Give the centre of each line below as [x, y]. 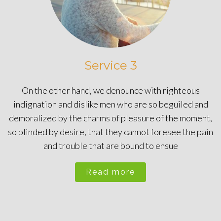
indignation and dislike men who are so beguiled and [110, 104]
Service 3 [110, 65]
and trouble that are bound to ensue [110, 145]
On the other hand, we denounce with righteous [110, 90]
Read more [110, 172]
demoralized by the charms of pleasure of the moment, [110, 118]
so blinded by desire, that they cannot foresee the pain [110, 131]
